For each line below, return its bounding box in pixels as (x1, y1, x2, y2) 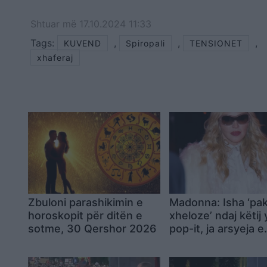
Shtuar (30, 18, 63, 30)
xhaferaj (37, 52, 73, 63)
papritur (169, 235, 210, 248)
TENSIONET (190, 38, 243, 49)
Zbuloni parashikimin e (28, 195, 143, 209)
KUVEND (64, 38, 101, 49)
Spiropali (126, 38, 165, 49)
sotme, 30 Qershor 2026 (28, 222, 156, 235)
